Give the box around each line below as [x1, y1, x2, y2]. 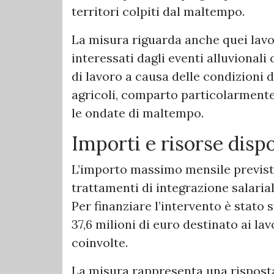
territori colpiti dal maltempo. [72, 4, 245, 19]
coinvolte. [72, 235, 128, 250]
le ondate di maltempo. [72, 105, 204, 120]
